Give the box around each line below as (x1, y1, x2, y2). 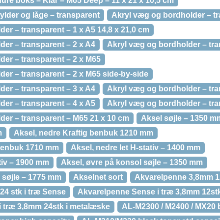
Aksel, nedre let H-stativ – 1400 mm (71, 143, 200, 152)
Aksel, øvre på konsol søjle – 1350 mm (61, 158, 203, 166)
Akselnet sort (73, 173, 123, 181)
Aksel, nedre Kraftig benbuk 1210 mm (14, 129, 153, 137)
